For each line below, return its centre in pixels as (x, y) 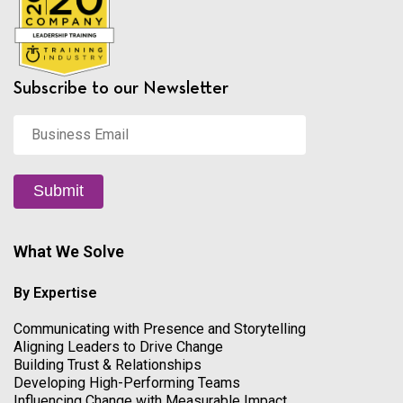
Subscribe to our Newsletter (121, 88)
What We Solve (69, 251)
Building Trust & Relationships (107, 364)
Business (43, 122)
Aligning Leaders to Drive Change (118, 346)
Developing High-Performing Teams (127, 382)
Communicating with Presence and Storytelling (160, 328)
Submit (58, 191)
